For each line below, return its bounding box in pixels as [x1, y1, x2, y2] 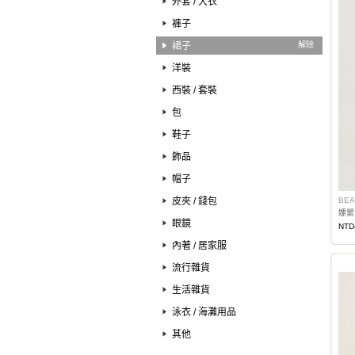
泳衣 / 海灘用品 [172, 307, 236, 318]
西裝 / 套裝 [172, 85, 217, 96]
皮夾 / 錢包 [172, 196, 217, 207]
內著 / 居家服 [172, 240, 227, 251]
